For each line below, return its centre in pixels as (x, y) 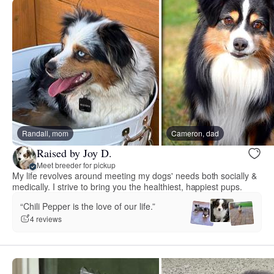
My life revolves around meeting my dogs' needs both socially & (135, 176)
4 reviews (46, 219)
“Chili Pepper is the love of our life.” (88, 206)
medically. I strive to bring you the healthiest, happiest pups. (128, 187)
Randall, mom (45, 133)
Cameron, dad (195, 133)
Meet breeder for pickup (76, 165)
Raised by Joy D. (74, 153)
